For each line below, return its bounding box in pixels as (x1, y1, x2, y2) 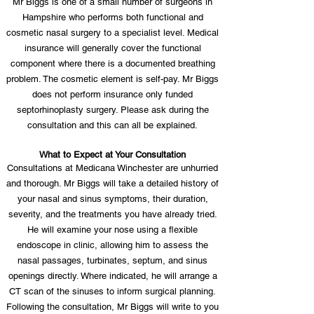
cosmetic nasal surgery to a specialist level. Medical (6, 27, 219, 38)
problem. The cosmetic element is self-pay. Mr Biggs (6, 74, 219, 84)
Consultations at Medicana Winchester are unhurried (7, 163, 218, 173)
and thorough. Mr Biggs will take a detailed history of (6, 178, 219, 189)
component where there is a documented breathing (10, 58, 215, 69)
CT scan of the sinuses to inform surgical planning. (9, 286, 216, 296)
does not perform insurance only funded (32, 89, 193, 100)
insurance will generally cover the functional (24, 43, 201, 53)
